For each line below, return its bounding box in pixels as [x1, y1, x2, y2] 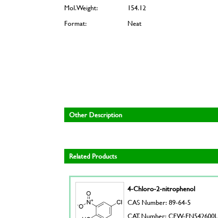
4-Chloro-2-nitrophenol [127, 183, 196, 194]
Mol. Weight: [64, 2, 98, 13]
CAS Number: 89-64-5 [127, 197, 191, 207]
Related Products [69, 151, 117, 161]
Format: [64, 18, 87, 28]
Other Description [69, 109, 122, 120]
